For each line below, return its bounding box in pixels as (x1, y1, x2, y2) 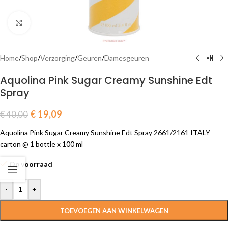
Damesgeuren (104, 53, 149, 62)
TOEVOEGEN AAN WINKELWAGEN (60, 207, 168, 215)
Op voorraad (9, 160, 53, 168)
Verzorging (40, 53, 75, 62)
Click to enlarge (30, 18, 79, 26)
